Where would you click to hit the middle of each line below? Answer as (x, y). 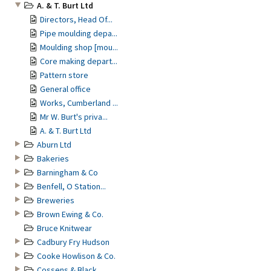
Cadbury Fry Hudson (73, 242)
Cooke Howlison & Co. (76, 256)
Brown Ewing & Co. (70, 214)
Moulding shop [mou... (79, 47)
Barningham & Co (67, 172)
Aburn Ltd (54, 145)
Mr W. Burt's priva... (74, 117)
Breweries (56, 200)
